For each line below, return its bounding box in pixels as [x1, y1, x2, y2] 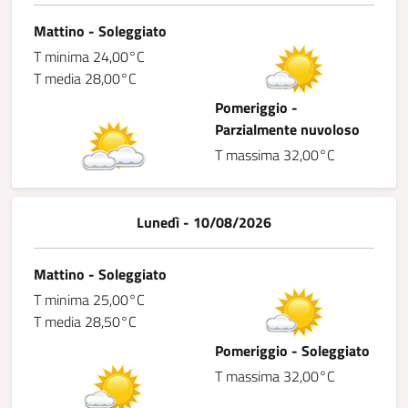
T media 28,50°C [34, 311, 137, 333]
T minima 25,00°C [34, 289, 145, 311]
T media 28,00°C [34, 67, 137, 90]
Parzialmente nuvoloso [215, 118, 360, 141]
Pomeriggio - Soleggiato [215, 340, 370, 362]
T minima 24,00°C [34, 46, 145, 68]
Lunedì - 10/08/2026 [137, 211, 271, 234]
